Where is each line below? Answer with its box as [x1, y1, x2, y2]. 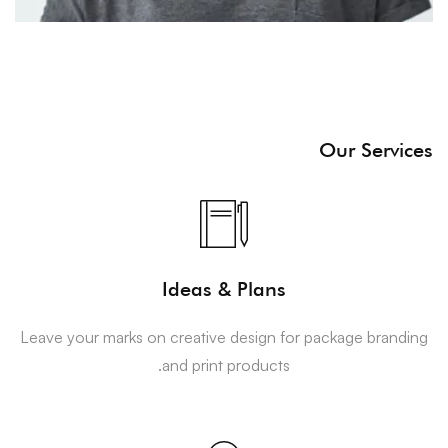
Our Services [319, 138, 433, 163]
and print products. [162, 355, 290, 376]
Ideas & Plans [162, 277, 286, 302]
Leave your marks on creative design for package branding [20, 327, 428, 348]
